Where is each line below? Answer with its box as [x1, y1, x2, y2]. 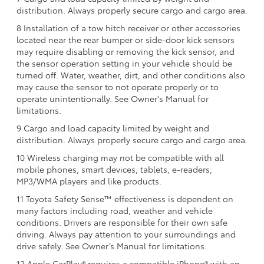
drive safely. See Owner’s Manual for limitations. [16, 239, 207, 252]
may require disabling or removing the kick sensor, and [16, 45, 235, 57]
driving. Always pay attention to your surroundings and [16, 227, 236, 240]
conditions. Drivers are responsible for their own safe [16, 216, 227, 228]
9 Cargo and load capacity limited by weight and [16, 121, 209, 134]
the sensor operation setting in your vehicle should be [16, 57, 232, 69]
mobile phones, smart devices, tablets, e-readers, [16, 163, 212, 175]
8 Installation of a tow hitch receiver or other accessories [16, 21, 240, 34]
